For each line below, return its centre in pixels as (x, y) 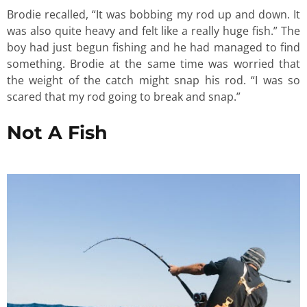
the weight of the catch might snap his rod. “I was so (153, 81)
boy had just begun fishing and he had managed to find (153, 48)
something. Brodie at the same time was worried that (153, 64)
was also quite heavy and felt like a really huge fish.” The (153, 31)
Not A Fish (57, 133)
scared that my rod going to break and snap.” (124, 97)
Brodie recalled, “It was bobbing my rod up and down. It (153, 15)
